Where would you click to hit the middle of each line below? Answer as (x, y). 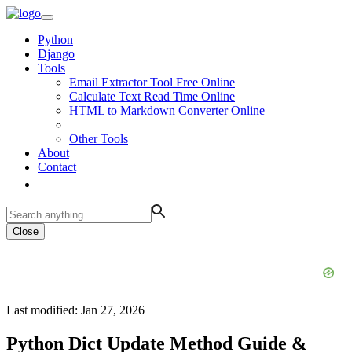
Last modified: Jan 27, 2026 (75, 310)
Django (56, 54)
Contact (57, 167)
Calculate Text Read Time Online (152, 96)
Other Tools (99, 139)
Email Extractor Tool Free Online (152, 82)
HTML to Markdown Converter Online (167, 110)
